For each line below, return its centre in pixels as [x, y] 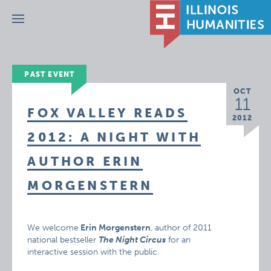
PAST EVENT [50, 74]
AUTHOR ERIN [85, 161]
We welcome [53, 228]
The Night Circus [132, 240]
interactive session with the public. [93, 252]
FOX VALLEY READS [107, 113]
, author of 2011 [181, 228]
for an [178, 240]
